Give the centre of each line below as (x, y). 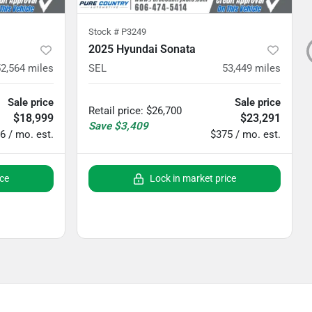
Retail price (115, 111)
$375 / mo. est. (245, 134)
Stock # (105, 32)
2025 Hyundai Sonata (142, 49)
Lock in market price (193, 178)
